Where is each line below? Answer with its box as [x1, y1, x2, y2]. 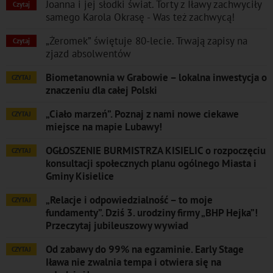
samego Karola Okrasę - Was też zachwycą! [46, 10, 235, 24]
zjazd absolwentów [46, 46, 131, 60]
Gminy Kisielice [46, 169, 114, 183]
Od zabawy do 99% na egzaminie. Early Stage [46, 242, 244, 256]
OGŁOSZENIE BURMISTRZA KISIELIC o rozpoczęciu [46, 143, 266, 157]
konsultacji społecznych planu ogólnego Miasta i [46, 156, 257, 170]
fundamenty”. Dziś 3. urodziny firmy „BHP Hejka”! [46, 205, 258, 219]
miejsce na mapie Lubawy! [46, 119, 162, 133]
